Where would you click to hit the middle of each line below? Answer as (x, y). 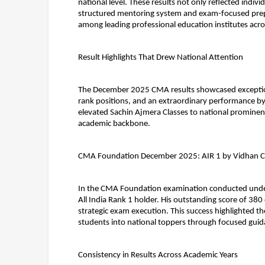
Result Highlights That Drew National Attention (161, 58)
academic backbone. (114, 124)
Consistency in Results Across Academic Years (158, 255)
